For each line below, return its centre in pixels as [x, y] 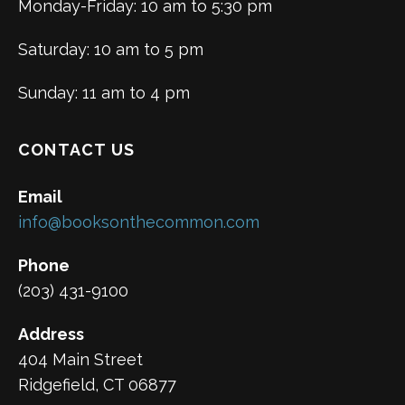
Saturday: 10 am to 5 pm [111, 49]
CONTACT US [76, 149]
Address [51, 334]
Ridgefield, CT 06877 [97, 384]
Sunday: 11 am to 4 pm [104, 92]
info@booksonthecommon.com [139, 221]
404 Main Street [80, 359]
